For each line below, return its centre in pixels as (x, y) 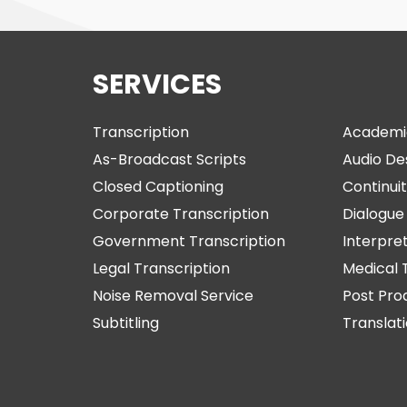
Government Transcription (189, 241)
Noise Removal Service (173, 295)
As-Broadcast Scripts (169, 159)
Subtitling (125, 323)
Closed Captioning (158, 186)
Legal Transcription (161, 268)
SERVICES (157, 84)
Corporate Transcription (180, 213)
